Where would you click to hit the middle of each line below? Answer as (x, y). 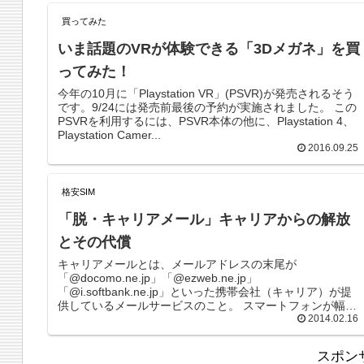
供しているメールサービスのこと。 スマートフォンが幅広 (151, 305)
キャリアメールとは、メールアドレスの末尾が (178, 264)
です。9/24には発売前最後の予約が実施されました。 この (208, 107)
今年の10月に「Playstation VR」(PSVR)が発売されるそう (206, 93)
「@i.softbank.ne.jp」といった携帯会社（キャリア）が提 (205, 292)
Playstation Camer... (110, 135)
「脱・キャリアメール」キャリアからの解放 (204, 219)
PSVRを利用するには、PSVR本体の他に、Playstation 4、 (206, 121)
